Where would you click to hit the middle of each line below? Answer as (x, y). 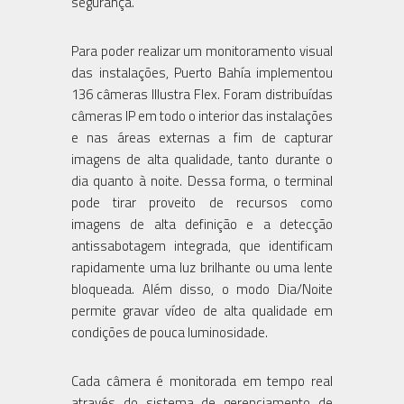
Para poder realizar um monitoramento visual (202, 50)
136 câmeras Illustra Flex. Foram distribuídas (202, 94)
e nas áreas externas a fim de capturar (202, 137)
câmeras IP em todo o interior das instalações (202, 115)
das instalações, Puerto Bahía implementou (202, 72)
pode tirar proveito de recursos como (202, 202)
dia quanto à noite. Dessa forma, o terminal (202, 180)
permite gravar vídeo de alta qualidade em (202, 310)
